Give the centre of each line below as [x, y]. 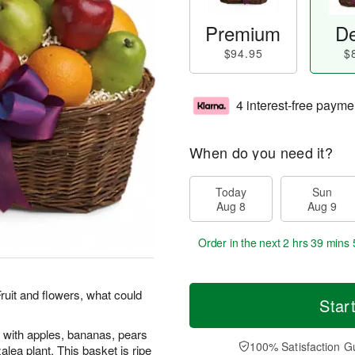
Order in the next [241, 242]
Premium [243, 33]
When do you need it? [261, 152]
